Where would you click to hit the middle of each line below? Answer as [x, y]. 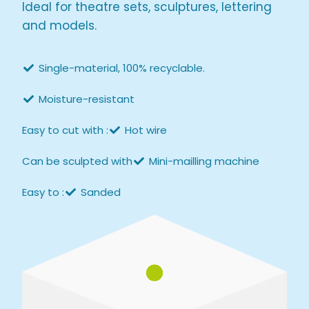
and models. [60, 26]
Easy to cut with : [66, 130]
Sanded [101, 192]
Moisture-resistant [87, 99]
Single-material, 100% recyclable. [122, 68]
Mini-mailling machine [205, 161]
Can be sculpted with [78, 161]
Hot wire [146, 130]
